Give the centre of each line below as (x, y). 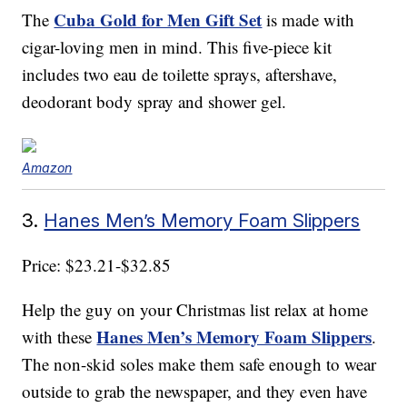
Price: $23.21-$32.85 (97, 265)
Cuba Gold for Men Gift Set (158, 20)
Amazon (47, 168)
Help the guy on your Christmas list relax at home (195, 310)
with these (60, 337)
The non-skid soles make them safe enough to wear (199, 364)
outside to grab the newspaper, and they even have (195, 392)
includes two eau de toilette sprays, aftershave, (180, 74)
